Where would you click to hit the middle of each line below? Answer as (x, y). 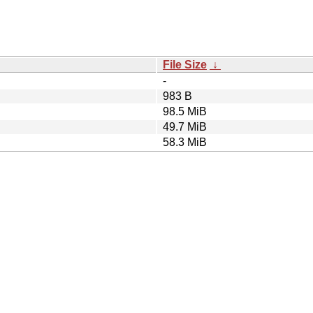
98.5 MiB (185, 111)
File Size (185, 64)
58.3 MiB (185, 142)
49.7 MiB (185, 126)
